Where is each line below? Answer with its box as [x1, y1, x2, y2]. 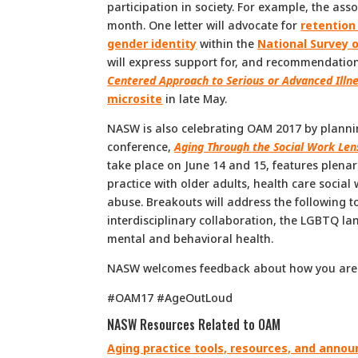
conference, [107, 138, 175, 154]
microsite [107, 90, 163, 106]
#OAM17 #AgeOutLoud [107, 289, 233, 305]
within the [200, 35, 258, 51]
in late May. [162, 90, 228, 106]
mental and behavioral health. [107, 230, 274, 246]
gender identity [107, 35, 197, 51]
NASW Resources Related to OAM [107, 314, 281, 334]
